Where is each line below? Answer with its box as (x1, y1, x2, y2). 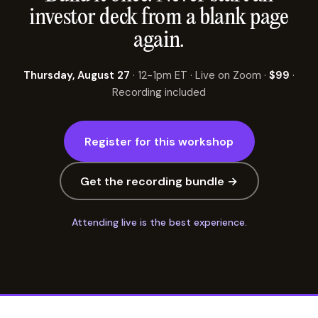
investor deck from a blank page (29, 6, 289, 31)
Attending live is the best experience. (71, 216, 247, 229)
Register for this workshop (84, 133, 234, 149)
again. (133, 28, 185, 53)
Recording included (112, 85, 206, 99)
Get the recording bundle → (80, 173, 238, 189)
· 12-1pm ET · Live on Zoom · (130, 68, 269, 82)
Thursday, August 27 (23, 68, 130, 82)
